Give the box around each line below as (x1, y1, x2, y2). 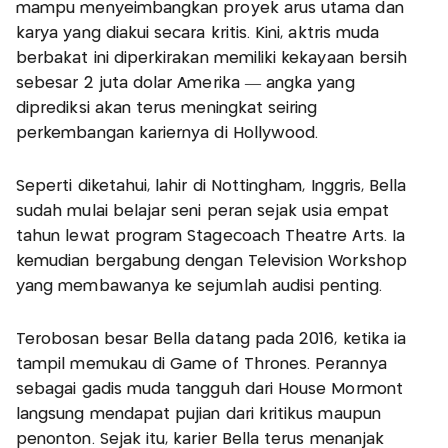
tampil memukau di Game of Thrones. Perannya (16, 356, 387, 372)
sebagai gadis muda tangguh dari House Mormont (16, 381, 403, 397)
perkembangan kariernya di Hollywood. (16, 125, 319, 141)
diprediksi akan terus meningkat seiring (16, 100, 318, 116)
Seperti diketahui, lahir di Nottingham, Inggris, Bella (16, 178, 407, 194)
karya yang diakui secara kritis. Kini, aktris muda (16, 25, 380, 41)
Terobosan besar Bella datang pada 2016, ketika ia (16, 331, 407, 347)
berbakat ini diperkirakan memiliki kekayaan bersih (16, 50, 408, 66)
